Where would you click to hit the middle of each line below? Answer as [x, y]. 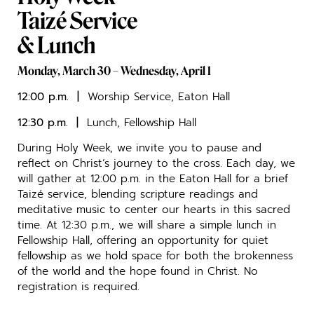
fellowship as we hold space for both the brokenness [155, 256]
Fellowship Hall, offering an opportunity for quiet [143, 240]
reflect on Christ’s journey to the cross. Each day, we [156, 163]
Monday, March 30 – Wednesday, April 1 [114, 71]
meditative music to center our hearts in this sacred [154, 210]
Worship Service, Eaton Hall [159, 97]
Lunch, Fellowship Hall [139, 122]
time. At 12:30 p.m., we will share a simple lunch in [147, 225]
